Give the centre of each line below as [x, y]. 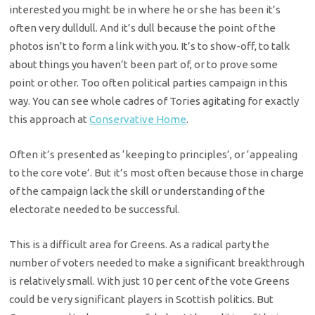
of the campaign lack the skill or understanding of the [137, 191]
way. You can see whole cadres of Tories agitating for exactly [154, 101]
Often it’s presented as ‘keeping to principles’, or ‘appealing [154, 155]
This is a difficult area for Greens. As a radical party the [140, 245]
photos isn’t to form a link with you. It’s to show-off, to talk [150, 46]
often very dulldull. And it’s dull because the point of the [143, 27]
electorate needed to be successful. [95, 210]
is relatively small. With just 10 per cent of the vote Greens [150, 281]
